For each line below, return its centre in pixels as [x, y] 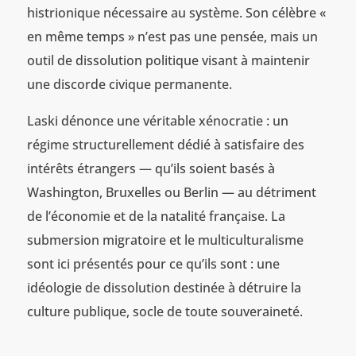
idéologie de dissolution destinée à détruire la [164, 288]
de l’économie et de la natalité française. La [156, 217]
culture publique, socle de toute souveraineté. [164, 312]
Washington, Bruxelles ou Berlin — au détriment [171, 193]
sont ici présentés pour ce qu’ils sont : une [153, 264]
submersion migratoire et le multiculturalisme [165, 240]
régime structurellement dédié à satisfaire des [165, 145]
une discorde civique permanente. [129, 85]
